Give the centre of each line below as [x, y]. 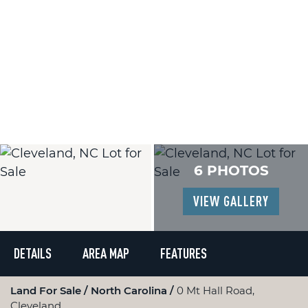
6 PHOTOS [231, 170]
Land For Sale [47, 290]
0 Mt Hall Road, [216, 290]
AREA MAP [106, 253]
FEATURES [184, 253]
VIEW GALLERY [231, 201]
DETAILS [33, 253]
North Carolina [130, 290]
